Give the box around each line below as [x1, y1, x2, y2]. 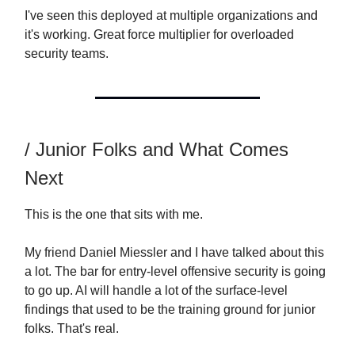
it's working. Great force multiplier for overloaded [25, 28, 294, 42]
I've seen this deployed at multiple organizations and [25, 9, 318, 23]
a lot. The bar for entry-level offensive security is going [25, 265, 326, 279]
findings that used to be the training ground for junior [25, 303, 315, 317]
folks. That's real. [25, 322, 119, 336]
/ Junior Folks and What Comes [25, 139, 288, 161]
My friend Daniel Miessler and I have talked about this [25, 246, 324, 260]
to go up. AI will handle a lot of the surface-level [25, 284, 288, 298]
